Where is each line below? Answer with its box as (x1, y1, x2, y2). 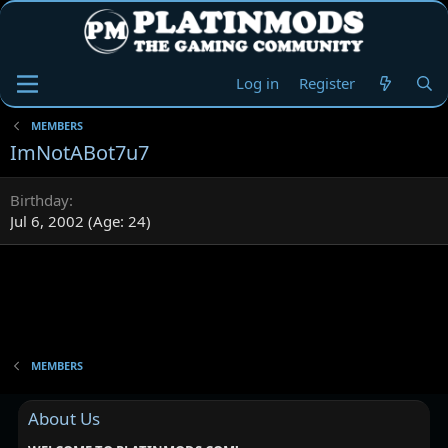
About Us (28, 407, 101, 431)
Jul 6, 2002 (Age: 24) (10, 211, 151, 231)
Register (299, 73, 356, 93)
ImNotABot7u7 (10, 139, 149, 166)
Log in (236, 73, 280, 93)
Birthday (10, 190, 69, 210)
